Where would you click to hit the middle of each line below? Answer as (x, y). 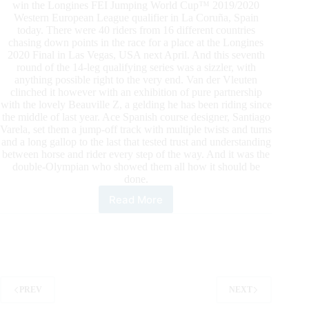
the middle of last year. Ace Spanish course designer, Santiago (136, 117)
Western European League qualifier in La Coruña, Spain (136, 18)
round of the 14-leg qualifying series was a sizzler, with (136, 68)
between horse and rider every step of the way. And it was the (136, 154)
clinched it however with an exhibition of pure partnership (136, 92)
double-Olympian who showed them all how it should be (136, 167)
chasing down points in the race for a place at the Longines (136, 43)
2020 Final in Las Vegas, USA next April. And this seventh (136, 55)
